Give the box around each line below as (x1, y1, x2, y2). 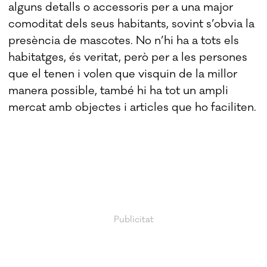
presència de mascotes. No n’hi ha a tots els (8, 33, 240, 48)
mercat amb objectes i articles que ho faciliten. (8, 100, 257, 114)
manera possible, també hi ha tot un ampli (8, 83, 229, 98)
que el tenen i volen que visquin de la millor (8, 66, 238, 81)
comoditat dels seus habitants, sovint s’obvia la (8, 16, 255, 31)
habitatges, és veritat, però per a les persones (8, 49, 248, 64)
